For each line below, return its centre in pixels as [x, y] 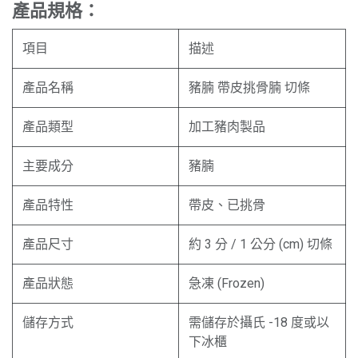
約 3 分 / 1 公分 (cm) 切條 [261, 244]
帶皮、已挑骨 [227, 205]
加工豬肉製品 [227, 126]
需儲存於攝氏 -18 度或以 [259, 322]
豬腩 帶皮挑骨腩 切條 [249, 87]
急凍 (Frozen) [227, 283]
